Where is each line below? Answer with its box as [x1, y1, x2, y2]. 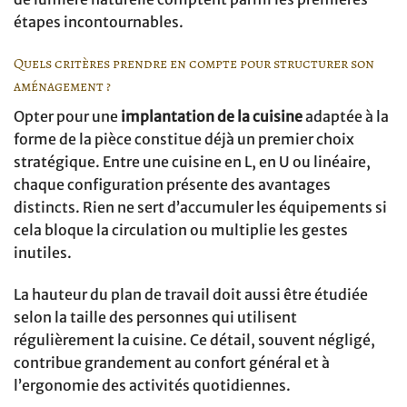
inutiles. [14, 243, 72, 262]
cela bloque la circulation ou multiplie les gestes [14, 220, 348, 239]
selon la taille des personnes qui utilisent [14, 307, 297, 326]
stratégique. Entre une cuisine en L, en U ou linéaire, [14, 152, 371, 171]
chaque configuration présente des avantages [14, 174, 331, 194]
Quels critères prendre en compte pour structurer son [14, 53, 374, 74]
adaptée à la [303, 106, 389, 125]
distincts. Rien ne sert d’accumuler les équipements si [14, 197, 387, 216]
